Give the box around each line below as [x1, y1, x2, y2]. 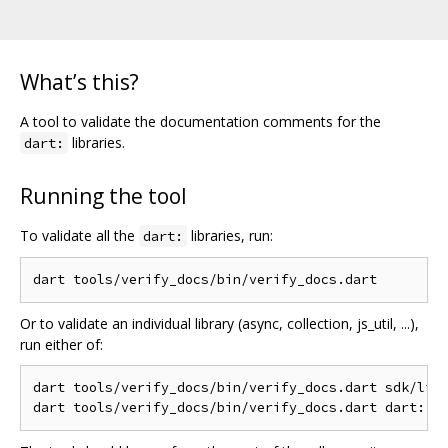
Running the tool [20, 181, 187, 210]
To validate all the [20, 225, 139, 245]
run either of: [20, 334, 103, 354]
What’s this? [20, 67, 139, 96]
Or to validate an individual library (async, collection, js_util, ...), [20, 313, 419, 333]
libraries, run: [187, 225, 273, 245]
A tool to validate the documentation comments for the [20, 111, 381, 131]
